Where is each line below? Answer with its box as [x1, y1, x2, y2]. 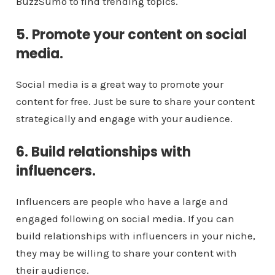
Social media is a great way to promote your [15, 78, 223, 91]
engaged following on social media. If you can [15, 212, 234, 225]
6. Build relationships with [15, 142, 191, 162]
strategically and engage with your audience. [15, 112, 233, 125]
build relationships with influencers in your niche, [15, 230, 255, 242]
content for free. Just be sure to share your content [15, 95, 255, 108]
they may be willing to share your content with [15, 247, 237, 260]
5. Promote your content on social [15, 25, 247, 45]
